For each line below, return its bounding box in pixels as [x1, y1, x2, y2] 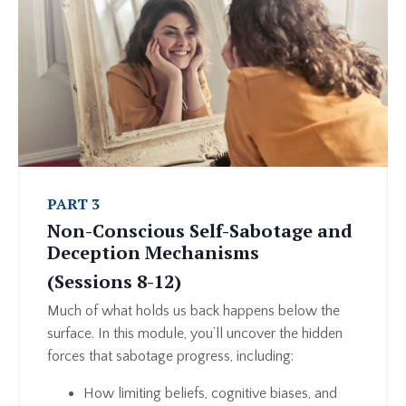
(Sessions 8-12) [47, 269, 181, 295]
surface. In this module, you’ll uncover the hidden [47, 325, 343, 343]
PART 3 [47, 194, 100, 215]
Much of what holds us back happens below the [47, 303, 340, 320]
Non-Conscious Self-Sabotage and [47, 218, 353, 244]
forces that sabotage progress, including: [47, 348, 294, 365]
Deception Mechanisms [47, 240, 259, 266]
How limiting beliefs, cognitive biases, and [83, 385, 337, 402]
